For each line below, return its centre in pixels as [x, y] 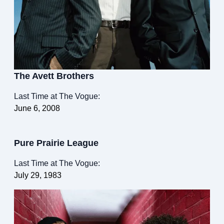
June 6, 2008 [37, 108]
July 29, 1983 [38, 175]
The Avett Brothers [54, 76]
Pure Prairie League [56, 143]
